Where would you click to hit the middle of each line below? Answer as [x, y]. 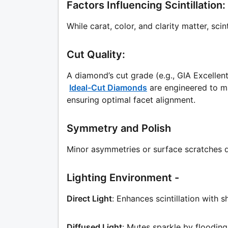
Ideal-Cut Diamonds [108, 88]
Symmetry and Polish [119, 129]
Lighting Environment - [123, 178]
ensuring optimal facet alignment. [131, 100]
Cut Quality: [96, 55]
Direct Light [89, 199]
